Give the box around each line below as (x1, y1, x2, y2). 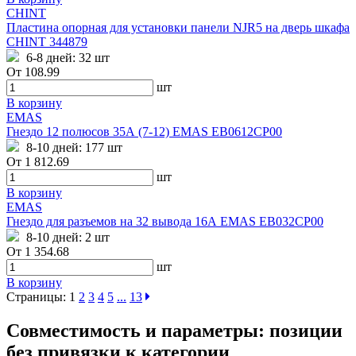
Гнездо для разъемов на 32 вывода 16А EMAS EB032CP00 (6, 215, 323, 229)
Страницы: (6, 290, 66, 304)
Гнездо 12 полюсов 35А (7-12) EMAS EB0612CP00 (6, 125, 282, 139)
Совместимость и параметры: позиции (6, 320, 342, 341)
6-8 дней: (23, 51, 79, 65)
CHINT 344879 (6, 35, 87, 49)
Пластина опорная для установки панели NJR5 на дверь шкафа (6, 21, 350, 35)
